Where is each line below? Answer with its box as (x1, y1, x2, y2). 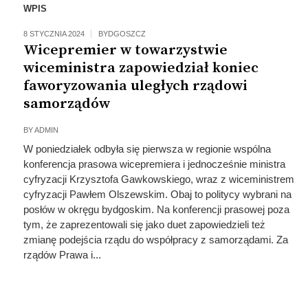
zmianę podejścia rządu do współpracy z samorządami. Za (23, 234, 288, 245)
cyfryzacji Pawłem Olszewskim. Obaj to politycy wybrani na (23, 188, 291, 200)
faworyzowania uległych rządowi (23, 77, 247, 95)
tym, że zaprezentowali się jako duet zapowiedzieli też (23, 219, 265, 230)
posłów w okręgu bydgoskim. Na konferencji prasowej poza (23, 203, 289, 215)
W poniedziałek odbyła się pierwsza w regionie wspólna (23, 143, 271, 155)
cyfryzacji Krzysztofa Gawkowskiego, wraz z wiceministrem (23, 173, 294, 185)
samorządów (23, 95, 110, 113)
